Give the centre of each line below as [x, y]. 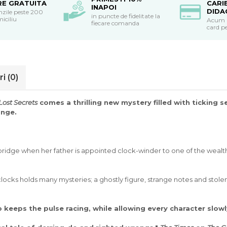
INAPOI [104, 7]
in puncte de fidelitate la [126, 16]
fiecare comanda [115, 23]
